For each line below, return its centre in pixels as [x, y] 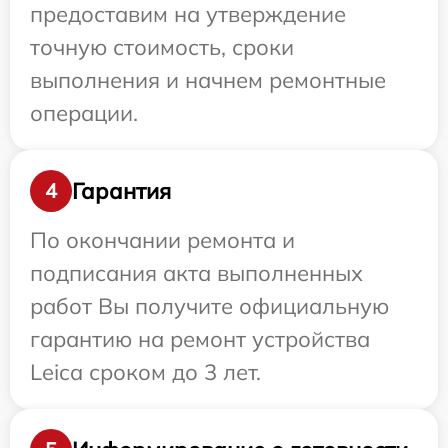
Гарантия [121, 190]
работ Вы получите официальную [209, 306]
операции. [84, 113]
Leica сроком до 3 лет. [145, 372]
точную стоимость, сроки [162, 47]
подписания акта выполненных [196, 273]
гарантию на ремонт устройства [200, 339]
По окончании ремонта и [162, 240]
